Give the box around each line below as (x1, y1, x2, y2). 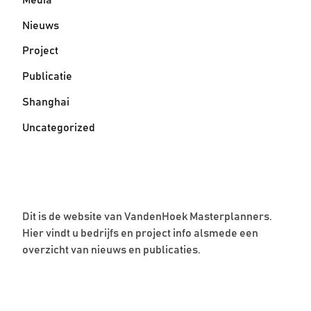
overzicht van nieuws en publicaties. (22, 244, 201, 255)
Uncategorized (22, 121, 95, 133)
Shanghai (22, 96, 69, 108)
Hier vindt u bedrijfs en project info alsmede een (22, 227, 258, 239)
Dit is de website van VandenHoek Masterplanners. (22, 210, 272, 222)
